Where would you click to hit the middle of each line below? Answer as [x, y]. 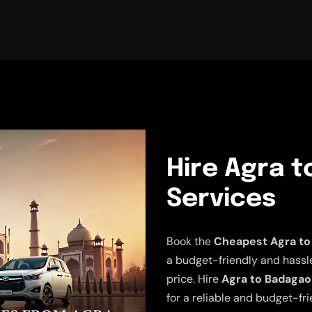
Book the [190, 242]
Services [221, 199]
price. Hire [194, 279]
